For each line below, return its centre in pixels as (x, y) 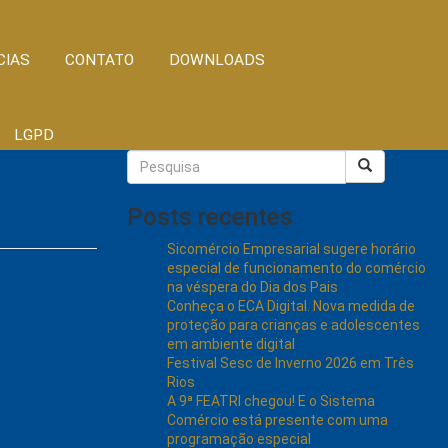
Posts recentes (210, 217)
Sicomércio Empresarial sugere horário (291, 249)
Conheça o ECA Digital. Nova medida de (291, 306)
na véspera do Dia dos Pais (252, 287)
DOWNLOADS (216, 60)
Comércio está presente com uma (277, 420)
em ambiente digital (231, 344)
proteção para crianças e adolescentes (293, 325)
